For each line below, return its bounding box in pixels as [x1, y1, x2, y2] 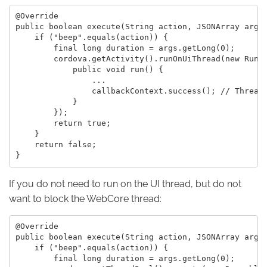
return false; [15, 140, 97, 150]
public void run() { [15, 65, 163, 74]
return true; [15, 119, 111, 128]
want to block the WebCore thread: [9, 193, 162, 204]
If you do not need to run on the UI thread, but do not [9, 178, 241, 190]
